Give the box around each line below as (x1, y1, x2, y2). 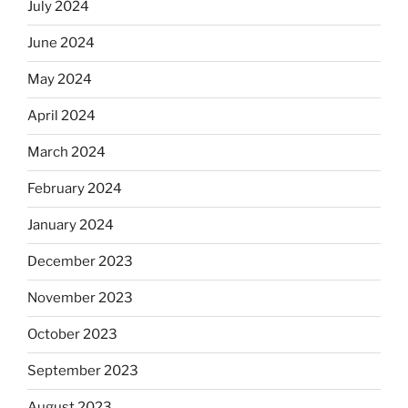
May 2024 (27, 71, 92, 88)
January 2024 (27, 217, 114, 234)
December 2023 (27, 253, 133, 270)
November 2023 (27, 290, 133, 307)
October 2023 (27, 326, 117, 343)
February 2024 (27, 180, 122, 198)
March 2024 (27, 144, 106, 161)
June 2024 (27, 35, 95, 52)
